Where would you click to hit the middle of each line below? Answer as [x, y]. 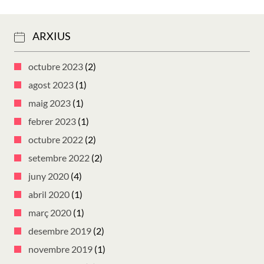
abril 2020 [49, 194]
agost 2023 [51, 85]
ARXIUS [52, 36]
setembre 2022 [59, 158]
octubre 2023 [56, 67]
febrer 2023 [52, 121]
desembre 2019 [60, 231]
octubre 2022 [56, 140]
